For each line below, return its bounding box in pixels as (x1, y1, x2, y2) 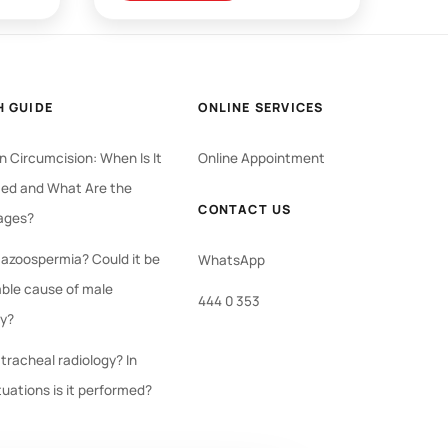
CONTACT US (198, 200, 292, 218)
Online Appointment (198, 148, 326, 167)
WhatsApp (198, 250, 266, 269)
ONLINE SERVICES (198, 98, 324, 116)
